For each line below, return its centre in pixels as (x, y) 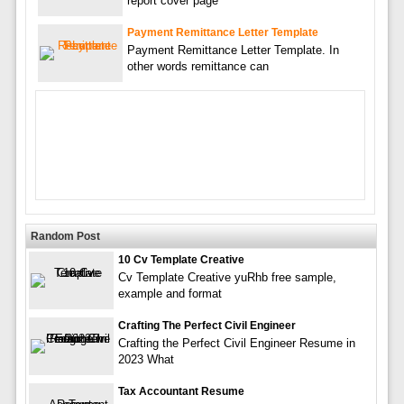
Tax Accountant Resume (181, 391)
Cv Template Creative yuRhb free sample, (227, 277)
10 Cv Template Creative (181, 259)
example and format (170, 293)
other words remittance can (197, 66)
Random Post (65, 236)
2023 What (146, 359)
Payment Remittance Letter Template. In (233, 50)
